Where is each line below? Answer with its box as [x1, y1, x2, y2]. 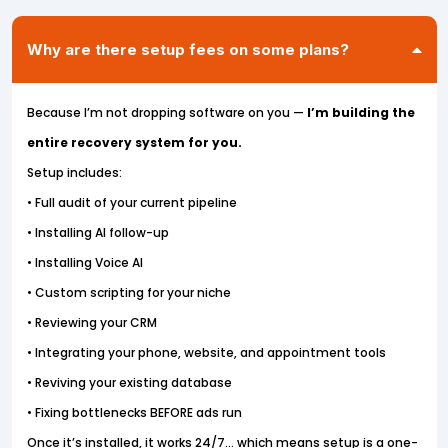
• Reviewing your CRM [26, 314, 157, 332]
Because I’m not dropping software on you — [26, 104, 307, 122]
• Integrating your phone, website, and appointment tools [26, 344, 386, 362]
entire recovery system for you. [26, 134, 242, 152]
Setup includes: [26, 164, 122, 182]
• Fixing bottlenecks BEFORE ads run [26, 404, 242, 422]
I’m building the [306, 104, 415, 122]
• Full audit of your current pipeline [26, 194, 237, 212]
